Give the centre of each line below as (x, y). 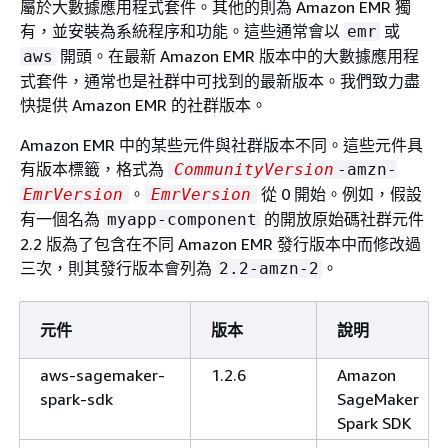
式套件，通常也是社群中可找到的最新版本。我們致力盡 (220, 80)
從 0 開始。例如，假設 (339, 193)
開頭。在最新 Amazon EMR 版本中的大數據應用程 (237, 55)
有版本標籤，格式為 (94, 168)
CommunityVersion (254, 169)
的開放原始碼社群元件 (342, 218)
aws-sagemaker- (102, 374)
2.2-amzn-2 (269, 268)
